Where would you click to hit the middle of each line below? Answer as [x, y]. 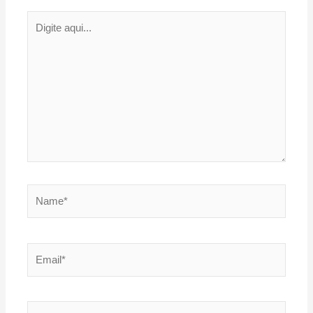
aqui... [41, 36]
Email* [42, 250]
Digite [40, 19]
